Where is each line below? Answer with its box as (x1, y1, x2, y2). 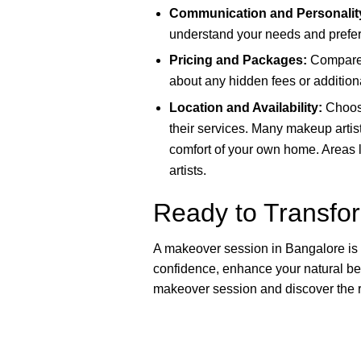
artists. (168, 163, 206, 177)
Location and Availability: (168, 100, 322, 114)
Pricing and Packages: (168, 53, 307, 68)
